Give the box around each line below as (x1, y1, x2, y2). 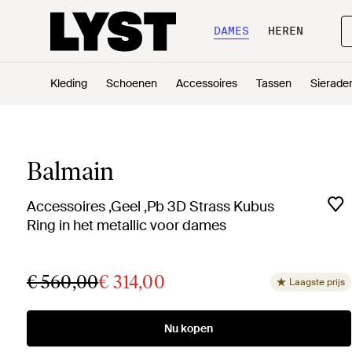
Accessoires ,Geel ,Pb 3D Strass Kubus (26, 197, 274, 216)
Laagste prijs (288, 276, 345, 288)
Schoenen (106, 76, 157, 90)
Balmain (26, 156, 114, 186)
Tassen (256, 76, 291, 90)
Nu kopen (164, 321, 214, 335)
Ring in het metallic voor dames (26, 216, 226, 235)
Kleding (50, 76, 87, 90)
